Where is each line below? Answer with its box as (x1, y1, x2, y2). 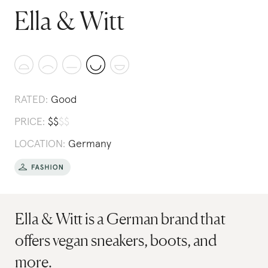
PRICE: (14, 117, 45, 127)
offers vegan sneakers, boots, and (15, 231, 217, 249)
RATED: (14, 95, 48, 105)
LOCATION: (14, 139, 65, 150)
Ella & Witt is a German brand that (15, 209, 226, 228)
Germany (68, 139, 111, 150)
